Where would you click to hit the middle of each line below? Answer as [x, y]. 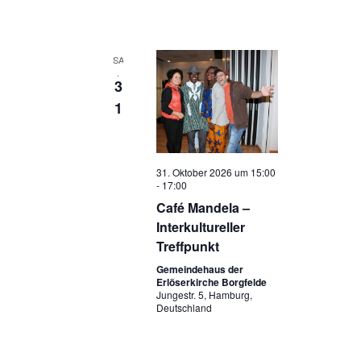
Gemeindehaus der [199, 270]
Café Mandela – [203, 208]
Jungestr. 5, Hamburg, [204, 295]
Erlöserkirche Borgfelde [211, 282]
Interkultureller [200, 227]
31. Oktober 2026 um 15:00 [216, 172]
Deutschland [184, 308]
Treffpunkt [187, 247]
